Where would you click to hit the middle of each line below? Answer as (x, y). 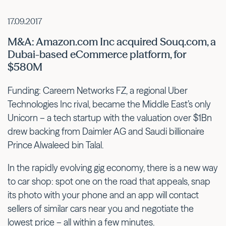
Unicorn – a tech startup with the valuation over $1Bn (110, 118)
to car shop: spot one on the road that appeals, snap (109, 181)
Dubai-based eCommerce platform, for (97, 54)
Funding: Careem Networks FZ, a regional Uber (98, 90)
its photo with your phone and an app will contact (103, 195)
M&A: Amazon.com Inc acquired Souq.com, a (112, 41)
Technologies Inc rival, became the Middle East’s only (109, 104)
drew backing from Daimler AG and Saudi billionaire (106, 131)
